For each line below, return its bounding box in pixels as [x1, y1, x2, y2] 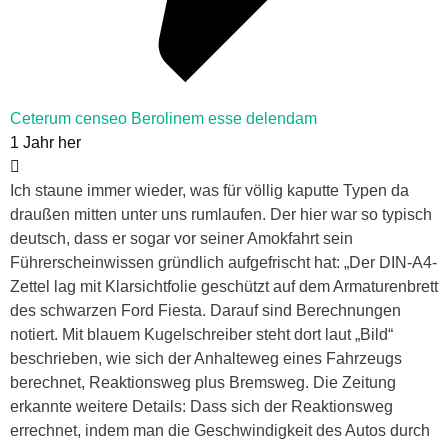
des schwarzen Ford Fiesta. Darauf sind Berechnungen [10, 302, 401, 320]
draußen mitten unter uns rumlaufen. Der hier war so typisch [10, 206, 432, 224]
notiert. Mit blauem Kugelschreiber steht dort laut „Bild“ [10, 326, 393, 344]
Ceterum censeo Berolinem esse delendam [10, 110, 317, 128]
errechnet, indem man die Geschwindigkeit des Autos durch [10, 422, 430, 440]
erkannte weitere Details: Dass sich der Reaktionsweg [10, 398, 393, 416]
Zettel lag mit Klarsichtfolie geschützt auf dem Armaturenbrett [10, 278, 438, 296]
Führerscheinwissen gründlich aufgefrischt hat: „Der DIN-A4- [10, 254, 437, 272]
